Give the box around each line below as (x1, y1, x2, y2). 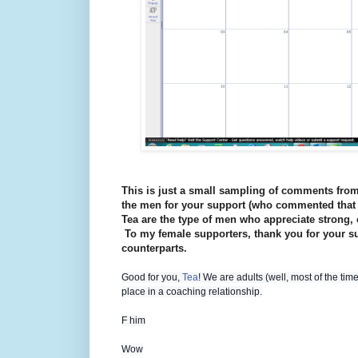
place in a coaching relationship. (121, 286, 262, 298)
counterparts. (121, 242, 187, 255)
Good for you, (121, 272, 182, 284)
